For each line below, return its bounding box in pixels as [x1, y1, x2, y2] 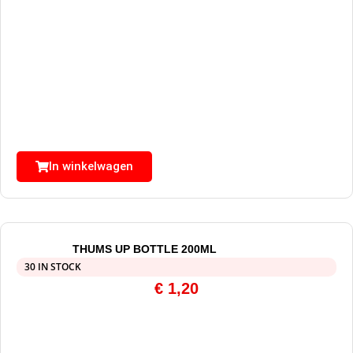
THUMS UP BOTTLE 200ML [72, 243, 217, 256]
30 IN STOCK [24, 260, 81, 274]
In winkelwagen [49, 159, 133, 174]
